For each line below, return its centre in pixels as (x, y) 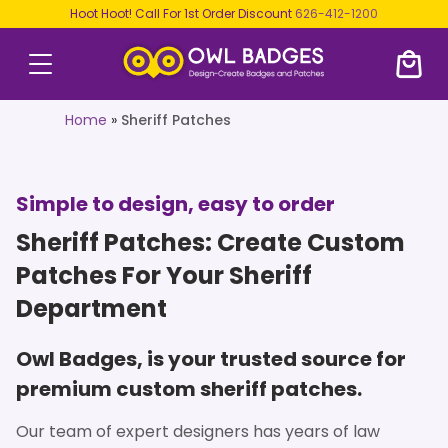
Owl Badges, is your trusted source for (211, 358)
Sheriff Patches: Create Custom (210, 242)
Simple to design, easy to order (175, 203)
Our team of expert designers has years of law (198, 431)
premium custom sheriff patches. (189, 388)
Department (91, 308)
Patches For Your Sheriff (164, 275)
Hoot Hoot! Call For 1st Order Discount (182, 13)
